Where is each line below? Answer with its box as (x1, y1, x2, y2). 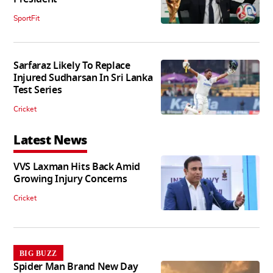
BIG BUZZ (19, 249, 57, 258)
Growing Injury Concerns (13, 171, 127, 186)
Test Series (13, 82, 62, 97)
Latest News (13, 130, 87, 149)
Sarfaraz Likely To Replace (13, 58, 130, 73)
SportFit (13, 14, 40, 22)
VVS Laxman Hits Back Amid (13, 159, 140, 174)
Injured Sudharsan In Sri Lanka (13, 70, 153, 85)
